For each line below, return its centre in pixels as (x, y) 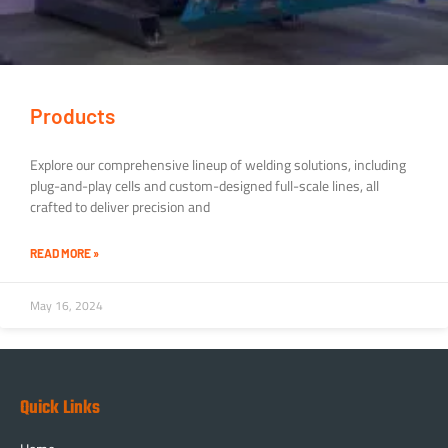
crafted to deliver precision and (120, 207)
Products (72, 116)
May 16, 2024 (66, 306)
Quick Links (60, 409)
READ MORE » (64, 253)
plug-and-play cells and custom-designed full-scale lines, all (204, 186)
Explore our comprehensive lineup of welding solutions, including (218, 165)
